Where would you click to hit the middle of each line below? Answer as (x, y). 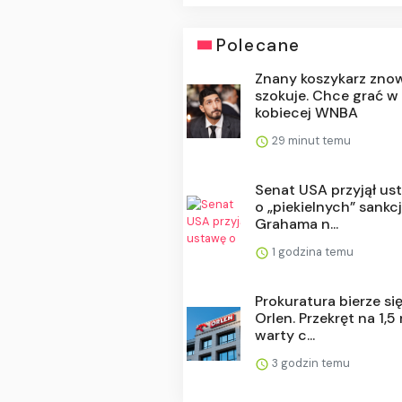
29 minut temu (310, 140)
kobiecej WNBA (307, 112)
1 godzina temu (312, 251)
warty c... (285, 335)
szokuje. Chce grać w (327, 95)
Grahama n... (297, 223)
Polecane (258, 45)
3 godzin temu (310, 363)
